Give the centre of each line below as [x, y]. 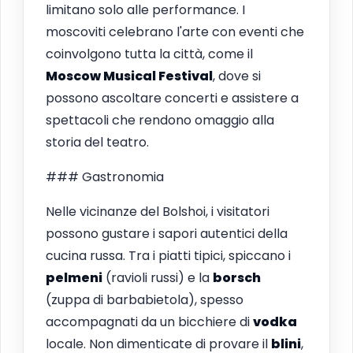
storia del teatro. [97, 142]
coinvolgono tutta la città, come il [149, 54]
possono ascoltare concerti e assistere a [172, 98]
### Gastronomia [105, 176]
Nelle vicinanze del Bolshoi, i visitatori [158, 211]
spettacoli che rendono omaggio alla [160, 120]
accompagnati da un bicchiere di [149, 321]
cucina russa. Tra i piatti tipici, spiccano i [168, 255]
